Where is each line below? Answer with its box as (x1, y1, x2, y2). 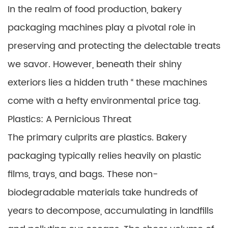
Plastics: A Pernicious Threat (8, 112, 131, 127)
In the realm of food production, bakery (8, 2, 182, 17)
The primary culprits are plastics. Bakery (8, 130, 187, 145)
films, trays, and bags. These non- (8, 167, 158, 182)
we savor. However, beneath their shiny (8, 57, 182, 72)
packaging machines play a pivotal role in (8, 20, 195, 35)
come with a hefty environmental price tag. (8, 94, 201, 108)
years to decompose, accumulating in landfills (8, 204, 213, 218)
